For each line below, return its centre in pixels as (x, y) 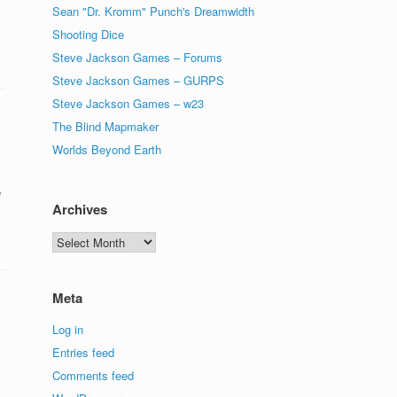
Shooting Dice (89, 35)
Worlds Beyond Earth (107, 150)
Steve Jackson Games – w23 (128, 104)
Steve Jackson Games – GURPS (139, 81)
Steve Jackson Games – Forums (138, 58)
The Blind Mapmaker (106, 127)
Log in (68, 330)
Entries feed (84, 353)
